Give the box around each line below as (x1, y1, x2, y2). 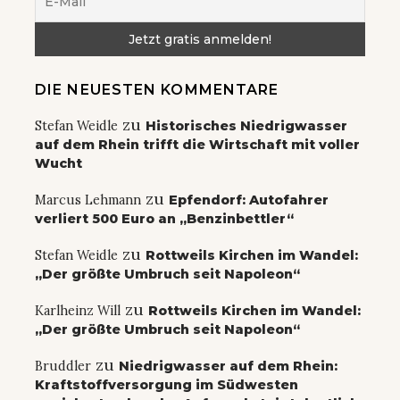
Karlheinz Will (35, 302, 121, 319)
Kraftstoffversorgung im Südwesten (35, 376, 298, 393)
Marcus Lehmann (35, 191, 141, 208)
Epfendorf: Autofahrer (169, 191, 329, 208)
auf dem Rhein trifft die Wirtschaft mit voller (35, 136, 360, 153)
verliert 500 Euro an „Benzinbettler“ (35, 210, 294, 227)
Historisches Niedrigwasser (146, 117, 347, 134)
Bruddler (35, 357, 91, 374)
